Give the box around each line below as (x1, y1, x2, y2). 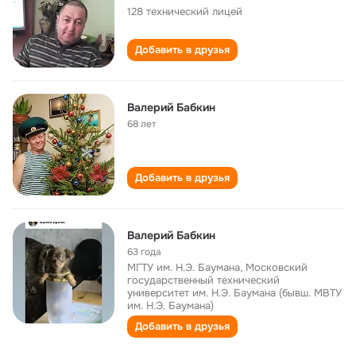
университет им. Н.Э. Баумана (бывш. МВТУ (127, 286, 342, 300)
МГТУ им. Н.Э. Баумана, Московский (127, 261, 308, 274)
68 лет (127, 118, 157, 130)
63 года (127, 246, 161, 258)
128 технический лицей (127, 5, 242, 18)
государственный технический (127, 273, 280, 287)
